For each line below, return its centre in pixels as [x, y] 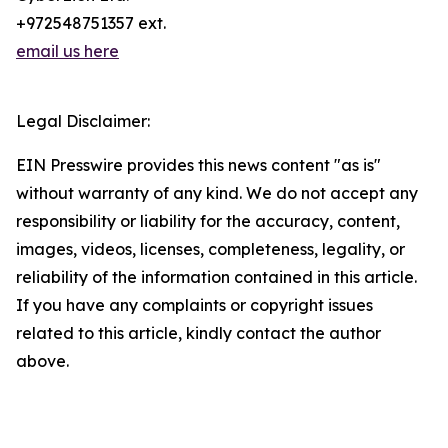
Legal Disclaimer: [83, 121]
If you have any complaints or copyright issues [194, 305]
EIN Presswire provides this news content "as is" [198, 165]
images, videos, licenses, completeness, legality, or [210, 249]
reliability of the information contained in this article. [216, 277]
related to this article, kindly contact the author [198, 333]
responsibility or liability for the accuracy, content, [208, 221]
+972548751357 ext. [91, 23]
